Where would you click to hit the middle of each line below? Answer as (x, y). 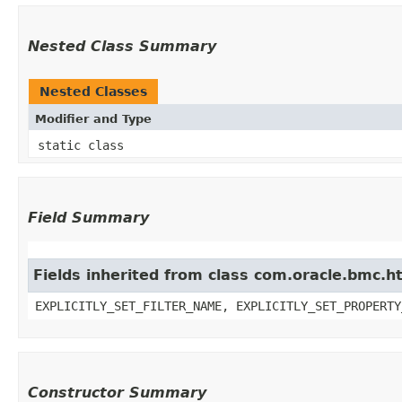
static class (84, 145)
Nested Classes (93, 91)
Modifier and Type (93, 118)
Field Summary (88, 217)
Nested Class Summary (122, 46)
